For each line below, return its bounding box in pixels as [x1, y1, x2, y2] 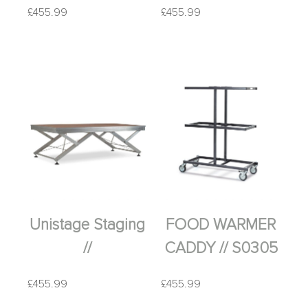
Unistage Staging [30, 217, 145, 233]
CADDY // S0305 [164, 240, 278, 256]
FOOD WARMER [166, 217, 276, 233]
